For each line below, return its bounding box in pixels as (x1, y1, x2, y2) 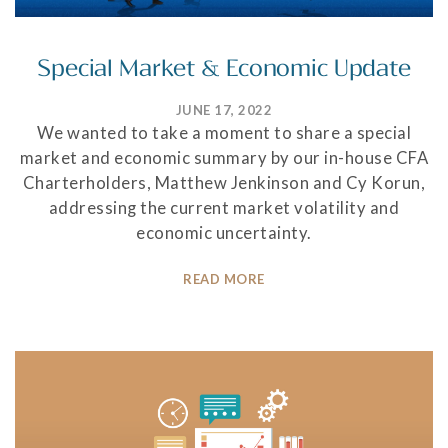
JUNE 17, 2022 (175, 101, 273, 118)
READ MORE (183, 270, 265, 287)
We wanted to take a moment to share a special (36, 122, 412, 143)
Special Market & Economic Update (37, 54, 411, 82)
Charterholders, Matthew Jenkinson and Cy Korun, (22, 172, 426, 193)
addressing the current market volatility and (48, 197, 400, 218)
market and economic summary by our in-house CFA (19, 147, 429, 168)
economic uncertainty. (136, 222, 312, 243)
